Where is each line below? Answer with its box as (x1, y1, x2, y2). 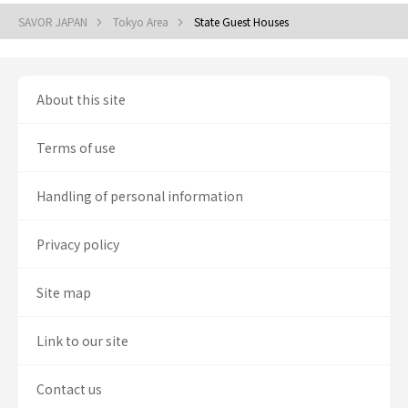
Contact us (36, 380, 102, 398)
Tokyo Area (113, 14, 171, 29)
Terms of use (36, 138, 116, 157)
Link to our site (36, 331, 128, 350)
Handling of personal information (36, 187, 243, 205)
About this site (36, 90, 126, 108)
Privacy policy (36, 235, 119, 253)
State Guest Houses (194, 14, 289, 29)
